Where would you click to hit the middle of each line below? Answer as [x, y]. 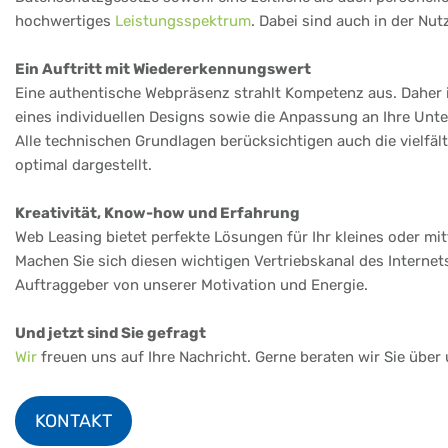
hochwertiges [65, 20]
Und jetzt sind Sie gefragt [110, 332]
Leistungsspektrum [183, 20]
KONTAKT [73, 420]
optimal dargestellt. [83, 164]
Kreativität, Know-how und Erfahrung [157, 212]
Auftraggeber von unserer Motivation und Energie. [191, 284]
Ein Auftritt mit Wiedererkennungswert [163, 68]
